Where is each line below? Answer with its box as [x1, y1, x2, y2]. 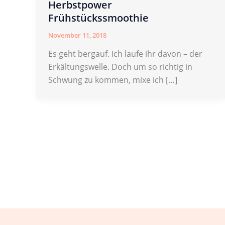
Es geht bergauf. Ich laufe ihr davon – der [48, 48, 202, 60]
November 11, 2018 [48, 30, 106, 40]
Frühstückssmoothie [48, 11, 149, 25]
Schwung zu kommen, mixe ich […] [48, 74, 177, 86]
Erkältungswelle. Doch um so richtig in [48, 61, 192, 73]
